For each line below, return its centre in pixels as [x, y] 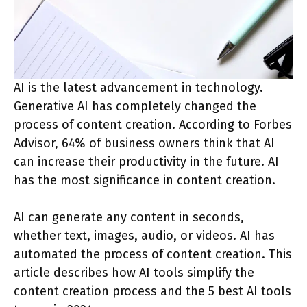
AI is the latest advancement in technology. [138, 88]
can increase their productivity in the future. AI [146, 162]
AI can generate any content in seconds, [129, 217]
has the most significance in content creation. [145, 180]
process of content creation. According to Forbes [153, 125]
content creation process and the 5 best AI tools [152, 291]
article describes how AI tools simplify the [134, 273]
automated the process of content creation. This [153, 254]
